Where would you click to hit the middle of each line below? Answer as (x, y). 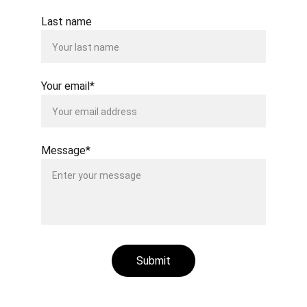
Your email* (68, 86)
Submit (153, 261)
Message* (66, 150)
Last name (66, 22)
